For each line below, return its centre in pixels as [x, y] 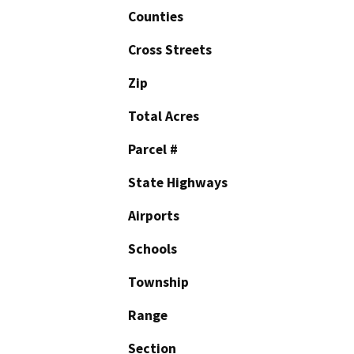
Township [158, 282]
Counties [156, 16]
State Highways [178, 182]
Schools [153, 249]
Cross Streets [170, 49]
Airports [154, 215]
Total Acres [164, 116]
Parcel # [153, 149]
